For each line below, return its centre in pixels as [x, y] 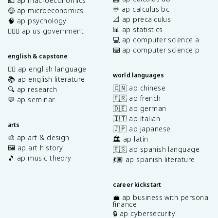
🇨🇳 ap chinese [139, 88]
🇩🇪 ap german [140, 108]
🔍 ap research [32, 89]
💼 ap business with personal [162, 197]
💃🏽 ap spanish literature [154, 159]
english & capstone [38, 56]
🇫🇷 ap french [137, 98]
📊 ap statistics [138, 29]
